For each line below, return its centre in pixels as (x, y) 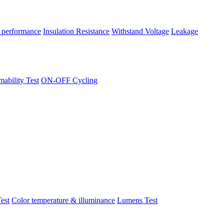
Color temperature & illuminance (63, 200)
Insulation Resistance (76, 31)
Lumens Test (137, 200)
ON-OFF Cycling (69, 80)
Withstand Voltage (140, 31)
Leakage (184, 31)
